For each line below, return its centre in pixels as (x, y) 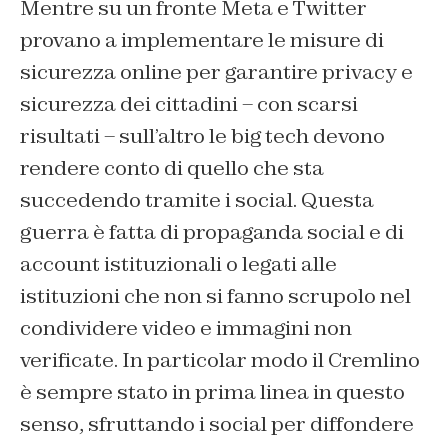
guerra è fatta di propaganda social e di (212, 232)
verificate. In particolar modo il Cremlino (220, 360)
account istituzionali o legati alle (178, 264)
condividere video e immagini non (186, 328)
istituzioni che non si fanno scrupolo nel (215, 296)
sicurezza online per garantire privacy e (216, 72)
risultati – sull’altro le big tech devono (202, 136)
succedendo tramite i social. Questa (197, 200)
